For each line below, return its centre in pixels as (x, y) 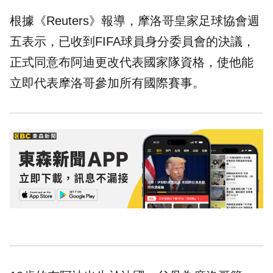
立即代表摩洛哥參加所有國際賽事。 (107, 83)
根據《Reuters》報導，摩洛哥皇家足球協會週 (135, 21)
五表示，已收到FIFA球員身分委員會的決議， (132, 42)
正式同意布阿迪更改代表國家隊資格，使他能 (132, 62)
